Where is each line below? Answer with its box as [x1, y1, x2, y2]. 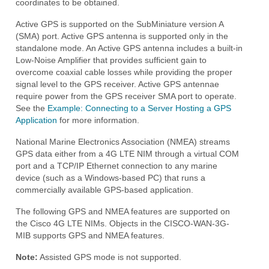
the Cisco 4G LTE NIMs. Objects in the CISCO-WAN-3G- [16, 218, 229, 228]
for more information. [57, 115, 139, 125]
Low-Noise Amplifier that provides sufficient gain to [16, 55, 207, 65]
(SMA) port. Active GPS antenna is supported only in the [16, 31, 228, 41]
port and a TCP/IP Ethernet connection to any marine [16, 160, 217, 171]
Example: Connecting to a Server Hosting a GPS [47, 103, 231, 113]
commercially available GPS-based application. [16, 184, 193, 195]
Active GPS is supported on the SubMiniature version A [16, 19, 223, 29]
